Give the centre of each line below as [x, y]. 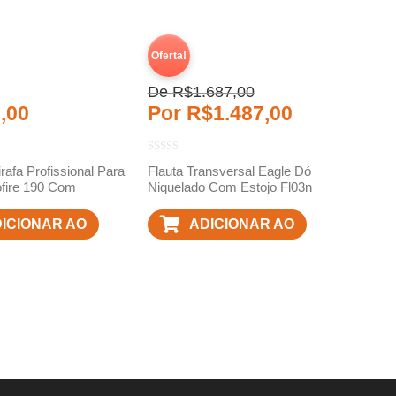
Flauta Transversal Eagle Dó [229, 171]
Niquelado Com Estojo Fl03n [229, 187]
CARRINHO [227, 255]
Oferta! [168, 55]
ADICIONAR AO [241, 225]
